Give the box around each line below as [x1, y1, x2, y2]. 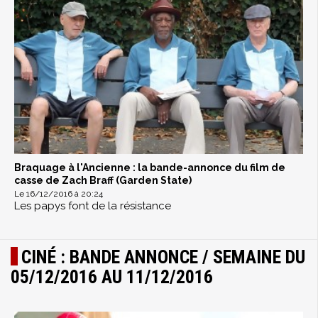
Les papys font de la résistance [14, 199, 171, 213]
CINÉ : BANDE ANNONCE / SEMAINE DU [21, 246, 305, 268]
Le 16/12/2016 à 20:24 [14, 189, 103, 199]
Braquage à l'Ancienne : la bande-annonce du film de [14, 162, 285, 174]
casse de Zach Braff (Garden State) [14, 175, 192, 187]
